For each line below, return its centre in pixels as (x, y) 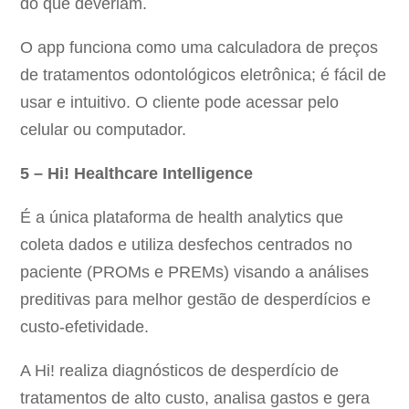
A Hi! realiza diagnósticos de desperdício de (180, 371)
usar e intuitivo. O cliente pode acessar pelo (180, 103)
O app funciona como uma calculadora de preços (199, 48)
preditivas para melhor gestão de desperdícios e (196, 300)
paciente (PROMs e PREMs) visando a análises (195, 273)
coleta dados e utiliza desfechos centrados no (187, 245)
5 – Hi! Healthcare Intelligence (137, 174)
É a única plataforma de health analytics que (182, 218)
